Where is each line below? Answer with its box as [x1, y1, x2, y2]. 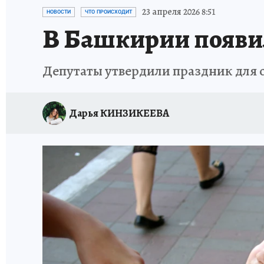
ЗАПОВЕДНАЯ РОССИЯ [103, 2, 185, 12]
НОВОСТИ [47, 9, 71, 15]
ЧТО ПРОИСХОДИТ [85, 9, 132, 15]
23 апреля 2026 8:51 [142, 5, 216, 18]
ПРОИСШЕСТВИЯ [196, 2, 259, 12]
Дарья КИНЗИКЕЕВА [69, 105, 169, 120]
